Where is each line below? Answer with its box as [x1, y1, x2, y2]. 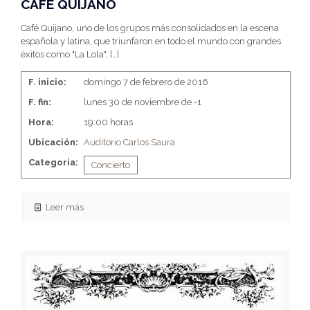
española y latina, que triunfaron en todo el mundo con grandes [21, 36, 281, 47]
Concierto [91, 160, 130, 171]
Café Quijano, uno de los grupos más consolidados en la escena [21, 23, 279, 34]
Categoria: [28, 157, 78, 168]
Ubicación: [28, 137, 78, 148]
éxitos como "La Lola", [21, 49, 108, 60]
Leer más [46, 202, 84, 213]
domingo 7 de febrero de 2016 [84, 77, 208, 88]
